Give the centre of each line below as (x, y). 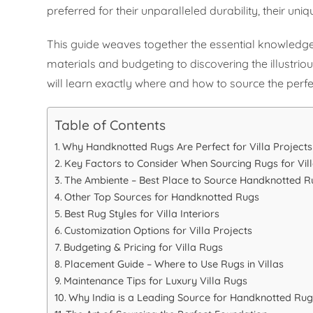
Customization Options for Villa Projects (159, 231)
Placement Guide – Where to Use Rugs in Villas (174, 264)
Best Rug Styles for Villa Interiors (142, 214)
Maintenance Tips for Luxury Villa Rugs (156, 281)
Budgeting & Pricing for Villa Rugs (144, 248)
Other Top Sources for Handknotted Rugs (162, 197)
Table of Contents (110, 125)
